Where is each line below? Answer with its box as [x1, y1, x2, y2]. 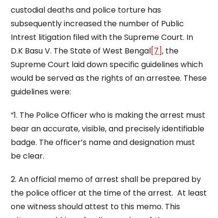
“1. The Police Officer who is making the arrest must [11, 109, 206, 121]
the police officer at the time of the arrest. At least [11, 187, 207, 199]
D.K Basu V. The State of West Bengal [11, 45, 151, 56]
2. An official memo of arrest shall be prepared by [11, 174, 201, 185]
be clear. [11, 150, 45, 162]
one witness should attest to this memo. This [11, 201, 181, 212]
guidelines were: [11, 86, 72, 97]
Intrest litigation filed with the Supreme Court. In [11, 32, 194, 43]
